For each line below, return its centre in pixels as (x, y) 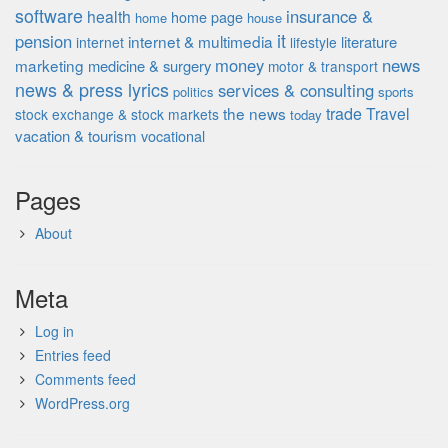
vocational (173, 135)
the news (254, 113)
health (109, 16)
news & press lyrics (92, 89)
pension (43, 41)
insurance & (329, 16)
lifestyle (313, 42)
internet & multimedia (200, 41)
